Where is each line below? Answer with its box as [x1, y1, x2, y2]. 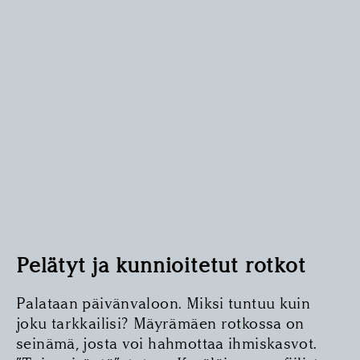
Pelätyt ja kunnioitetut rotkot [16, 253, 306, 279]
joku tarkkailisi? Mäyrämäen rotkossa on [16, 314, 305, 333]
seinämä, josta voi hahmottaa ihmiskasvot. [16, 334, 317, 354]
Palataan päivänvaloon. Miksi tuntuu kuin [16, 294, 311, 313]
